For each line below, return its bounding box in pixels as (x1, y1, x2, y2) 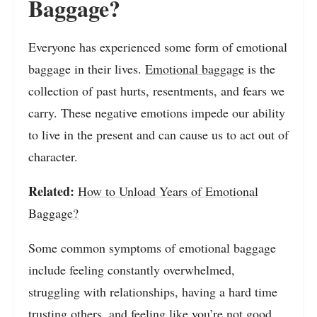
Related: (28, 182, 74, 201)
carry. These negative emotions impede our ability (28, 104, 285, 122)
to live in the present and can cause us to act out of (28, 126, 289, 144)
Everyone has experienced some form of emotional (28, 38, 287, 56)
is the (244, 60, 275, 78)
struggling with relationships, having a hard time (28, 283, 277, 301)
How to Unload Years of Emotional (78, 183, 258, 200)
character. (28, 148, 78, 166)
